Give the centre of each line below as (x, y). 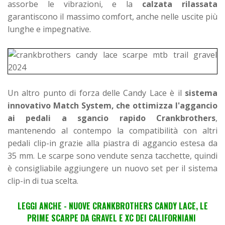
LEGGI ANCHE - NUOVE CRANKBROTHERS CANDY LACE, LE (113, 206)
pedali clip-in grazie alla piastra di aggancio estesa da (113, 143)
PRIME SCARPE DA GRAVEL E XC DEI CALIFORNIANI (111, 218)
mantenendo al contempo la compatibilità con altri (113, 130)
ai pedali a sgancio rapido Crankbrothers (111, 118)
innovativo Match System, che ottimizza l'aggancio (113, 105)
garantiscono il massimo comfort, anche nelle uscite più (113, 16)
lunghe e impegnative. (49, 29)
